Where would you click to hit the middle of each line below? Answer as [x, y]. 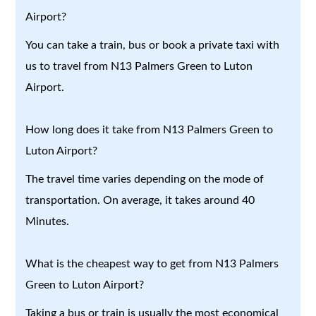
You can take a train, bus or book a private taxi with [153, 45]
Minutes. [48, 221]
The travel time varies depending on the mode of [145, 179]
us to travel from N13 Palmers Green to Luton [139, 66]
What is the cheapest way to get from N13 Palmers [152, 263]
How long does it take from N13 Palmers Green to [150, 129]
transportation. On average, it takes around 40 [140, 200]
